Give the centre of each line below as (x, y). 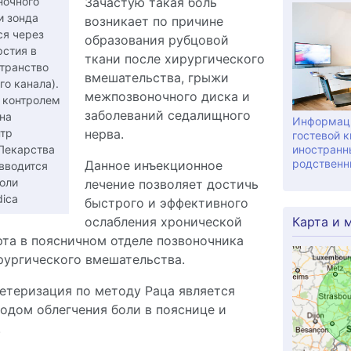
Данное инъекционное (153, 165)
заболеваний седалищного (167, 115)
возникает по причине (154, 21)
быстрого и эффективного (166, 203)
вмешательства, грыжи (156, 78)
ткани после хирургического (174, 59)
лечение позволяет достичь (171, 184)
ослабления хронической (163, 222)
